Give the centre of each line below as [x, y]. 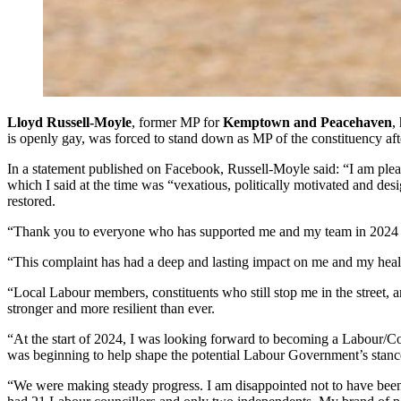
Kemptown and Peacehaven [306, 123]
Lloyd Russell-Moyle [69, 123]
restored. [31, 201]
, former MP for [175, 123]
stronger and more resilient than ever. [111, 309]
